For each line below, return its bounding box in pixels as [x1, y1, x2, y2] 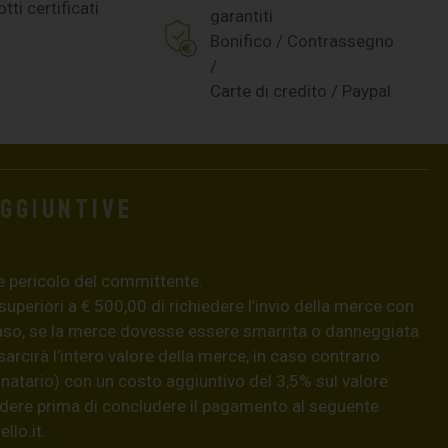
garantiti [209, 5, 273, 26]
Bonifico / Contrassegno [209, 30, 394, 51]
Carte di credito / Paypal [209, 80, 391, 101]
